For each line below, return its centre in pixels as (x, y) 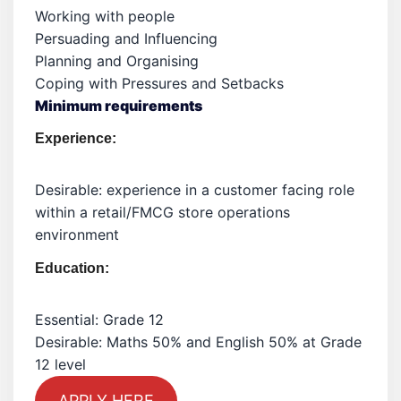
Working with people (105, 17)
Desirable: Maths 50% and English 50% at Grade (198, 342)
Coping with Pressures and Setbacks (159, 84)
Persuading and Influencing (126, 39)
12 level (60, 365)
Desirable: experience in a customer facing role (195, 190)
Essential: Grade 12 (99, 320)
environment (77, 235)
